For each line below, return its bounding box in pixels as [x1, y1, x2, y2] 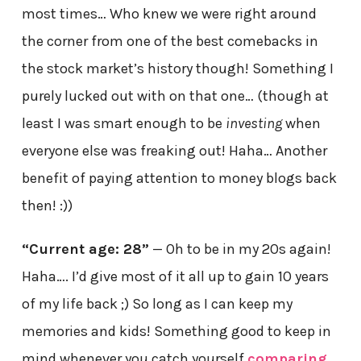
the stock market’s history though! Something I [21, 59, 334, 77]
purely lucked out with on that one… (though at [21, 86, 329, 105]
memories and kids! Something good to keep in [21, 322, 331, 340]
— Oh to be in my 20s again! [148, 239, 331, 258]
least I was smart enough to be [21, 114, 222, 132]
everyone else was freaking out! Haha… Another [21, 141, 327, 160]
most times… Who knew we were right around [21, 4, 317, 23]
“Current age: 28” [21, 239, 149, 258]
